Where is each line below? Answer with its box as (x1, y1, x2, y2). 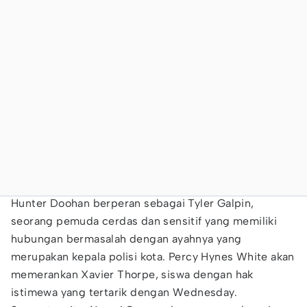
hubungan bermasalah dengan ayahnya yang (11, 232, 242, 245)
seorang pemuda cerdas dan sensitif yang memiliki (11, 214, 278, 228)
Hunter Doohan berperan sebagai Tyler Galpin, (11, 197, 254, 210)
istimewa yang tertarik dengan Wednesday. (11, 286, 237, 299)
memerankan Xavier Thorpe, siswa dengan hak (11, 268, 254, 281)
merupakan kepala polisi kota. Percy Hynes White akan (11, 250, 295, 263)
